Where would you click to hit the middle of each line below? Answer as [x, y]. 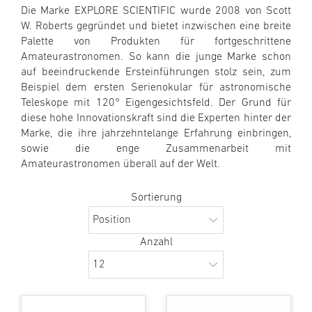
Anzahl [156, 243]
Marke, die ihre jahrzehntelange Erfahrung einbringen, [156, 133]
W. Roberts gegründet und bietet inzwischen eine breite [156, 26]
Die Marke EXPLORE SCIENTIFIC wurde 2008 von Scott [156, 11]
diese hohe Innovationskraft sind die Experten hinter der [156, 118]
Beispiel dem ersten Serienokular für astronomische [156, 87]
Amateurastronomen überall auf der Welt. [120, 164]
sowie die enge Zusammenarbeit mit [156, 149]
